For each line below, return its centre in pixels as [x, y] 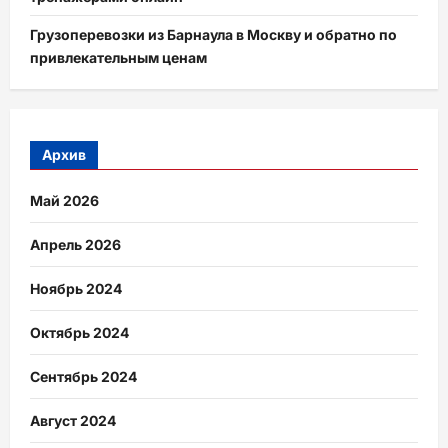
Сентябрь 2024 [83, 376]
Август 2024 [73, 420]
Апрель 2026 [75, 244]
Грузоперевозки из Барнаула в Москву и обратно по [213, 35]
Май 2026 [64, 200]
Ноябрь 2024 [76, 288]
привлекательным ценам [118, 58]
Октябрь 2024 [79, 332]
